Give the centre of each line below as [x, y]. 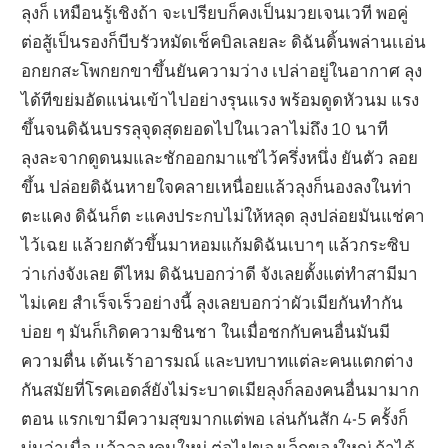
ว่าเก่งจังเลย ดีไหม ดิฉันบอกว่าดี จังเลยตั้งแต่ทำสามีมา [220, 273]
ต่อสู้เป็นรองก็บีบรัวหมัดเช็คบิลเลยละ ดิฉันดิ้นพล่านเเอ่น [224, 41]
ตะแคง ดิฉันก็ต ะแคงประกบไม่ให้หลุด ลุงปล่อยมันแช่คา [223, 215]
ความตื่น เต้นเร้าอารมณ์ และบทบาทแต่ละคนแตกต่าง [217, 360]
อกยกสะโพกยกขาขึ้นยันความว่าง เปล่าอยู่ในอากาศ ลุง [222, 70]
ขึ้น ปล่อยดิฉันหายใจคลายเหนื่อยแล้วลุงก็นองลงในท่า [217, 186]
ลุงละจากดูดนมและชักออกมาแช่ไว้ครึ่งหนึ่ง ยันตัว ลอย [220, 157]
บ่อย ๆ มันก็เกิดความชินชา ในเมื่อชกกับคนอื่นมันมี [206, 331]
